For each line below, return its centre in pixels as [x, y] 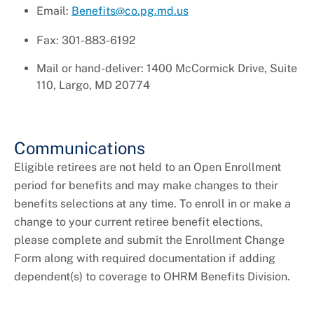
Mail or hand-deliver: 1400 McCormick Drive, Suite [167, 69]
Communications [80, 148]
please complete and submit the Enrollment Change [149, 240]
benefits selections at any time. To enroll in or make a [152, 204]
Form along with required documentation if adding [145, 259]
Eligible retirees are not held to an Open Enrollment [148, 168]
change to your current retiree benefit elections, [138, 222]
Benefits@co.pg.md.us [130, 11]
